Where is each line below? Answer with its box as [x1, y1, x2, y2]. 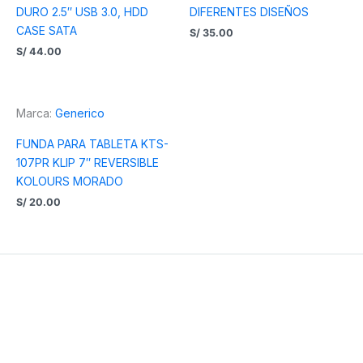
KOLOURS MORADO [16, 174, 123, 189]
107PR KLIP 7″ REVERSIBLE [16, 156, 159, 170]
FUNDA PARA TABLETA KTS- [16, 137, 169, 152]
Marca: [16, 106, 55, 121]
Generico [55, 106, 105, 121]
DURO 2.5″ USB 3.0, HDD [16, 4, 148, 19]
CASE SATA [16, 23, 77, 37]
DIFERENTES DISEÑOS [190, 4, 309, 19]
